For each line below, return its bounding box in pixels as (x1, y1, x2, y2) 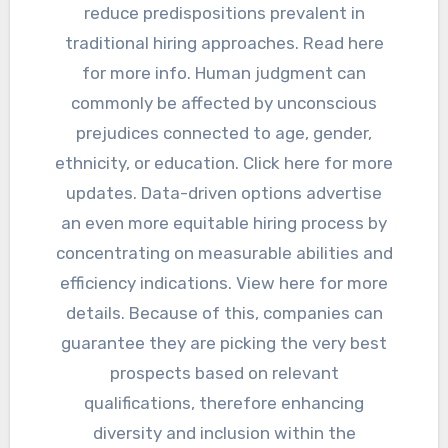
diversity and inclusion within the (92, 423, 356, 444)
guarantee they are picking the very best (61, 333, 387, 354)
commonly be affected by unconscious (71, 93, 377, 114)
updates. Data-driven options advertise (66, 183, 382, 204)
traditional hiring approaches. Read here (64, 33, 384, 54)
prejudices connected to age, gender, (76, 123, 372, 144)
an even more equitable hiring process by (61, 213, 387, 234)
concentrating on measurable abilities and (55, 243, 393, 264)
